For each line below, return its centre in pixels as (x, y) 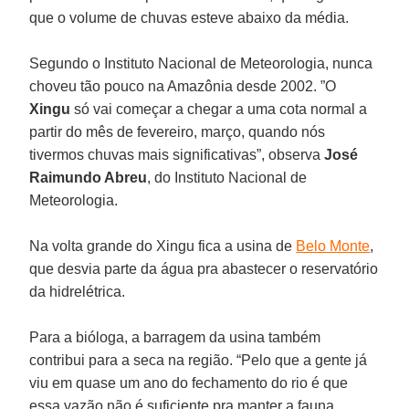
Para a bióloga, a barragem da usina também (175, 337)
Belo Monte (333, 246)
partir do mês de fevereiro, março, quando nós (178, 131)
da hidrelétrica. (78, 291)
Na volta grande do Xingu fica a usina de (163, 246)
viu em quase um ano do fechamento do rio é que (189, 383)
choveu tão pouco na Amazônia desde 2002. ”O (183, 86)
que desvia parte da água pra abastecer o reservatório (204, 268)
